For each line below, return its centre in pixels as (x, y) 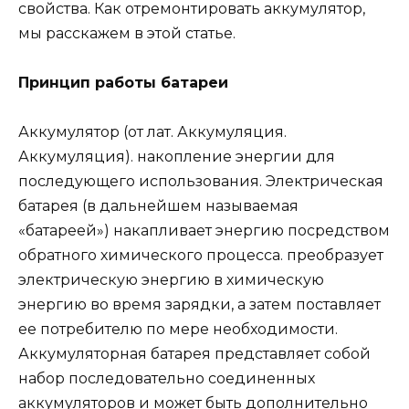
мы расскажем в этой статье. (127, 33)
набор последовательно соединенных (167, 379)
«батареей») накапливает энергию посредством (204, 231)
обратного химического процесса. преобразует (201, 256)
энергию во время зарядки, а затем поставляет (199, 305)
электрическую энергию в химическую (171, 280)
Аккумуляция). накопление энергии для (177, 157)
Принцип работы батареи (123, 83)
